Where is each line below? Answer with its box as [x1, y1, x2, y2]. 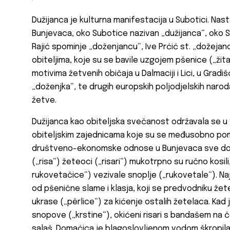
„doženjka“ [32, 83, 74, 92]
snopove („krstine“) [32, 211, 110, 220]
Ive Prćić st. [143, 43, 190, 52]
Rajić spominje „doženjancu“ [32, 43, 141, 52]
